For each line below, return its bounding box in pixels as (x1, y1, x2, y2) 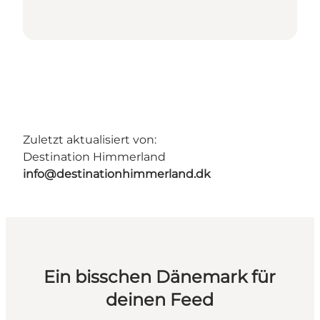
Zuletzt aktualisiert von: (23, 133, 156, 147)
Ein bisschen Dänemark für (44, 266, 276, 288)
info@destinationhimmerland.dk (23, 167, 211, 181)
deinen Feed (106, 289, 214, 311)
